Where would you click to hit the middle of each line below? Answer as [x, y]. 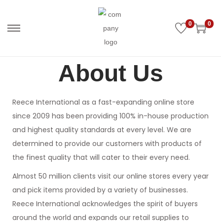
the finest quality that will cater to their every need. [101, 157]
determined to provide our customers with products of [107, 144]
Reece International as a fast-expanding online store [103, 102]
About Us [110, 73]
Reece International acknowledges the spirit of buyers [105, 204]
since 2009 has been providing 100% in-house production [110, 116]
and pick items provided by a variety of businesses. [100, 190]
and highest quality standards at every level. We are [102, 130]
